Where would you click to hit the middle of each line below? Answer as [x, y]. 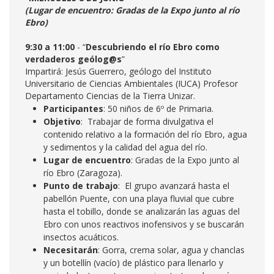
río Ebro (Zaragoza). [84, 173]
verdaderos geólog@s [73, 59]
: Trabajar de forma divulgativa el [147, 121]
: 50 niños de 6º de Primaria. [160, 109]
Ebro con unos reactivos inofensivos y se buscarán [144, 224]
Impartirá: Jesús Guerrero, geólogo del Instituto [118, 71]
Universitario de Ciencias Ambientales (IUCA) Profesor [131, 83]
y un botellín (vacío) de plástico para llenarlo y [133, 263]
